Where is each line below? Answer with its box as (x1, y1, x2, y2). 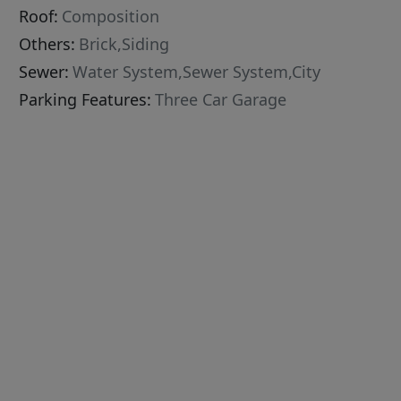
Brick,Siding (79, 33, 170, 55)
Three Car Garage (155, 89, 287, 111)
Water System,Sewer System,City (73, 61, 321, 83)
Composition (62, 5, 160, 28)
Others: (19, 33, 76, 55)
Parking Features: (19, 89, 152, 111)
